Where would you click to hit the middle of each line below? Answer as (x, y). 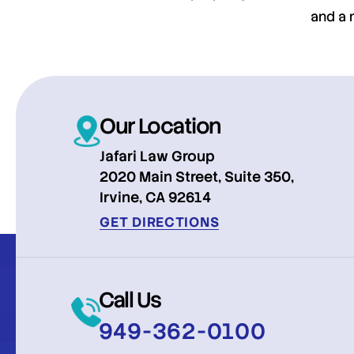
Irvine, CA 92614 (156, 198)
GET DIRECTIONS (160, 222)
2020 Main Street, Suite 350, (197, 177)
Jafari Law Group (158, 156)
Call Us (130, 300)
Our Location (160, 126)
